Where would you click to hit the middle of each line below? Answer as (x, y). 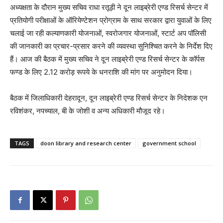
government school (169, 143)
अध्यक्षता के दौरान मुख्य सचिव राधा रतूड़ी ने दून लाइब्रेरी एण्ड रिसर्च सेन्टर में (109, 7)
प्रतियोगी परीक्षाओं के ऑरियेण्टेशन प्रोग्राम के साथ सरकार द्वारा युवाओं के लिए (111, 20)
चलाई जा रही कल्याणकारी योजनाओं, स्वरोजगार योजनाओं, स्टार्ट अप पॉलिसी (108, 33)
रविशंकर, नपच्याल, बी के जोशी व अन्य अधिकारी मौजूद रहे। (88, 111)
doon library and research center (86, 143)
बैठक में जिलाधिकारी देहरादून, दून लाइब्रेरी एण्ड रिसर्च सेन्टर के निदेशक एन (109, 98)
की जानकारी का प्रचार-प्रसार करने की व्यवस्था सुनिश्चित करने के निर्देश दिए (111, 46)
